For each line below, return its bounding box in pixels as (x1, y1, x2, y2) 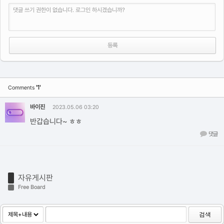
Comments (8, 84, 36, 91)
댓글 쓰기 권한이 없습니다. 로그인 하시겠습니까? (13, 6, 125, 13)
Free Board (18, 184, 45, 190)
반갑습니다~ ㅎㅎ (30, 117, 82, 126)
